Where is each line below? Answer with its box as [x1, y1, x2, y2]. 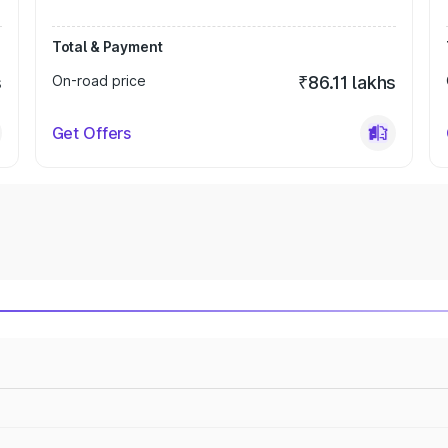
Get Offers [51, 123, 132, 143]
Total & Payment [51, 38, 163, 55]
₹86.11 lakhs [298, 72, 397, 93]
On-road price [51, 72, 146, 89]
